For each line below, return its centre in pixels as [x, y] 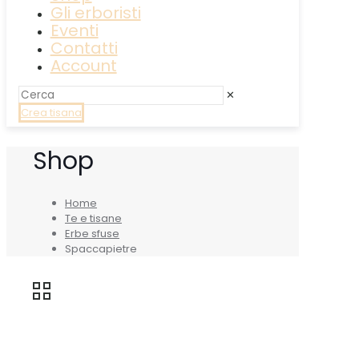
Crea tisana [51, 113]
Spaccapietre [101, 248]
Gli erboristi [95, 13]
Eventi [74, 30]
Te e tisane [93, 218]
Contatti [84, 48]
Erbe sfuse [92, 233]
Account [83, 66]
